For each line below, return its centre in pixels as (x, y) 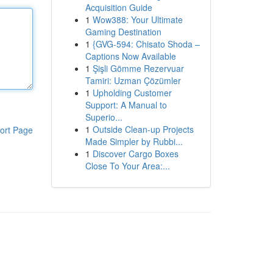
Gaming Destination (123, 32)
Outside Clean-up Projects (143, 129)
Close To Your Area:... (127, 166)
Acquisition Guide (119, 7)
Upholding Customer (132, 93)
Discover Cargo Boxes (135, 154)
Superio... (104, 117)
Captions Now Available (130, 56)
